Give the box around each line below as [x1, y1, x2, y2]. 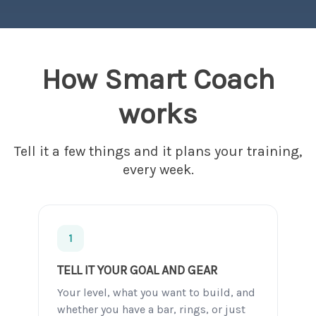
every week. [122, 162, 194, 178]
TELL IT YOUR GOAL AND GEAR [57, 262, 217, 278]
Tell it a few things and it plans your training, [14, 143, 302, 159]
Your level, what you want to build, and [57, 286, 255, 299]
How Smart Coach [41, 62, 275, 96]
